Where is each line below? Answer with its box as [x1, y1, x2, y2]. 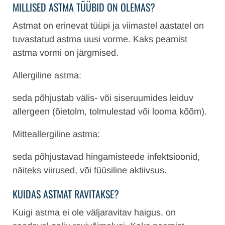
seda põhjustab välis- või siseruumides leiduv [13, 93, 193, 103]
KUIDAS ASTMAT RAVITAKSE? [13, 186, 119, 201]
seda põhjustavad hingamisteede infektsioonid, [13, 152, 200, 162]
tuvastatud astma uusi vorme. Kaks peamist [13, 34, 187, 44]
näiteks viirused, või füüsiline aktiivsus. [13, 165, 167, 175]
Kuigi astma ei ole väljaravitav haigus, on [13, 207, 176, 217]
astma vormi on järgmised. [13, 48, 119, 58]
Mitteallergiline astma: [13, 129, 100, 139]
